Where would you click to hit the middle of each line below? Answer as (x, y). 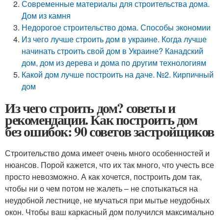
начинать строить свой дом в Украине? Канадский (113, 51)
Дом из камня (46, 15)
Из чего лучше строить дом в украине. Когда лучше (114, 39)
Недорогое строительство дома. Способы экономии (116, 27)
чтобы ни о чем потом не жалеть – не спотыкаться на (101, 188)
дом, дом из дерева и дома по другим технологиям (114, 63)
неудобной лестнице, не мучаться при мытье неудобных (107, 200)
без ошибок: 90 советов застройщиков (110, 131)
